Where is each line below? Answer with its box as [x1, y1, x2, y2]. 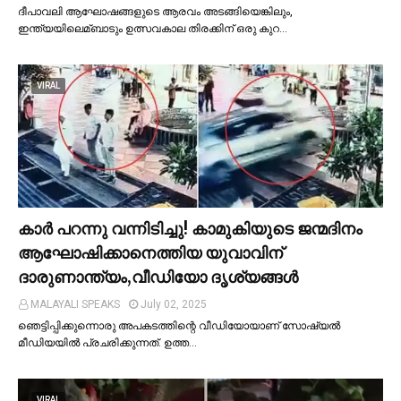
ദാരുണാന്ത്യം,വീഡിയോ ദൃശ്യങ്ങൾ [18, 266, 298, 287]
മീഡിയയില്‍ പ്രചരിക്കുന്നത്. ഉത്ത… [18, 336, 197, 349]
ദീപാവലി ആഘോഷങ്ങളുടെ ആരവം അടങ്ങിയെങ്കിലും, [18, 4, 293, 18]
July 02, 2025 [141, 297, 207, 311]
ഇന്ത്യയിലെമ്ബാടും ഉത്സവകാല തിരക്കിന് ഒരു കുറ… [18, 21, 287, 35]
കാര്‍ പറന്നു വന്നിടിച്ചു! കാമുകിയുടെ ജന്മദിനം [18, 218, 363, 239]
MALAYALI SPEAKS [30, 297, 120, 311]
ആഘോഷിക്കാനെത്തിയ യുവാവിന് [18, 242, 283, 263]
